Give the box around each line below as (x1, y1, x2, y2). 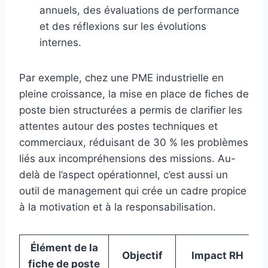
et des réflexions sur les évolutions (39, 20, 206, 32)
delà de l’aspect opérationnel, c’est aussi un (19, 168, 228, 181)
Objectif (121, 249, 163, 261)
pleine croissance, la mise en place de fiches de (19, 87, 249, 100)
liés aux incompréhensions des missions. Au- (19, 152, 236, 165)
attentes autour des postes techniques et (19, 120, 218, 132)
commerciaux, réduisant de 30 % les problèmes (19, 136, 248, 148)
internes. (39, 36, 81, 48)
